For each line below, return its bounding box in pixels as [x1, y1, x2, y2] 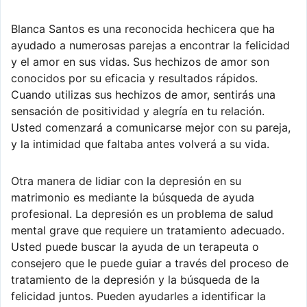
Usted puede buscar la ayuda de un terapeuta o [11, 239, 259, 254]
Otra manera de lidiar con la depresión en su [11, 173, 241, 188]
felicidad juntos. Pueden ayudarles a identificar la [11, 288, 266, 303]
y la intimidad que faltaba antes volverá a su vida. [11, 136, 269, 151]
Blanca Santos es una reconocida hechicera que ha [11, 21, 275, 36]
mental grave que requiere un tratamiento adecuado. [11, 223, 284, 237]
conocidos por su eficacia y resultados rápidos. [11, 71, 258, 85]
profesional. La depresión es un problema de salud [11, 206, 273, 221]
